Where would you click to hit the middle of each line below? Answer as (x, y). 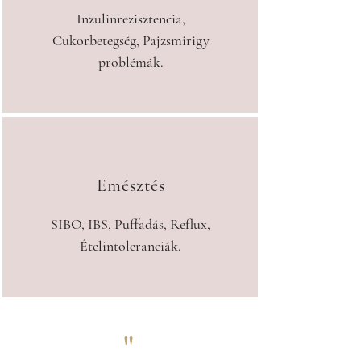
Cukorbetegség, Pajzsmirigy (131, 40)
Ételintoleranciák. (131, 246)
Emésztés (131, 185)
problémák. (131, 62)
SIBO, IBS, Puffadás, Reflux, (131, 224)
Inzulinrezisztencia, (131, 19)
